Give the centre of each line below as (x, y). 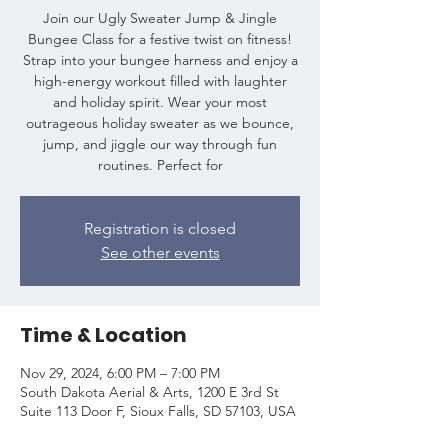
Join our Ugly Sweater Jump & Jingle (160, 17)
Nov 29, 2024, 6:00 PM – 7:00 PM (120, 372)
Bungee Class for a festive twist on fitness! (160, 38)
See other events (160, 252)
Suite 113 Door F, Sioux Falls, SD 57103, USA (158, 410)
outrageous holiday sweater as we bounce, (160, 122)
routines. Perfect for (160, 164)
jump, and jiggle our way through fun (160, 143)
